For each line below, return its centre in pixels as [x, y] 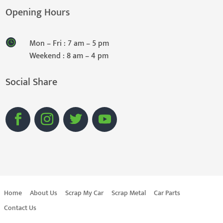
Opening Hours [38, 12]
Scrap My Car [85, 193]
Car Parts [167, 193]
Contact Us [20, 208]
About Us [44, 193]
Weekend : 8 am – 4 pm [69, 56]
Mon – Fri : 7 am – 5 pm [69, 44]
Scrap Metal [129, 193]
